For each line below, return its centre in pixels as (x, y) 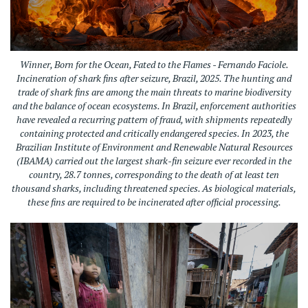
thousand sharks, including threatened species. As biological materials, (154, 188)
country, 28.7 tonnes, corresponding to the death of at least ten (154, 175)
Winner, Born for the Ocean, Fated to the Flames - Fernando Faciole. (154, 65)
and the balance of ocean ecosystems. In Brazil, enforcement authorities (154, 106)
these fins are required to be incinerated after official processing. (154, 202)
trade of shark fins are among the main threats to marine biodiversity (154, 92)
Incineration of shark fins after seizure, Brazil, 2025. (120, 78)
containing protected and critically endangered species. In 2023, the (154, 133)
